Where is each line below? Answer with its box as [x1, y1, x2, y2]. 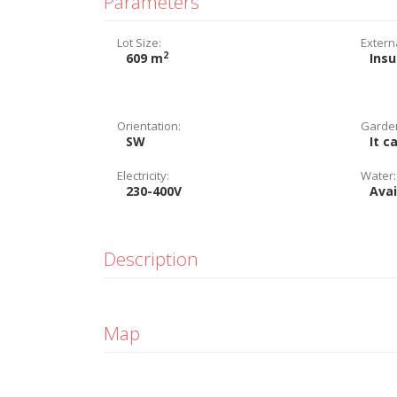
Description [104, 246, 198, 271]
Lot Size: [117, 35, 161, 51]
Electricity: [117, 167, 169, 183]
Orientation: [117, 118, 181, 134]
